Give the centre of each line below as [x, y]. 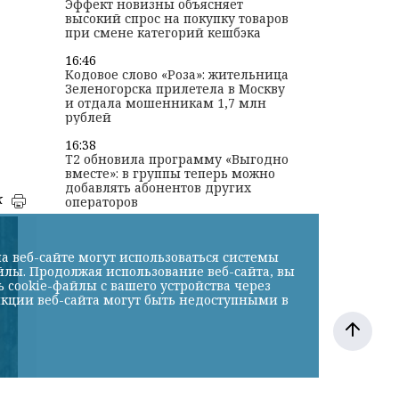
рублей [88, 118]
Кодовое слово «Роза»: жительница [176, 75]
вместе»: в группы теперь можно [170, 174]
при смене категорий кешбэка [163, 33]
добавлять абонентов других [158, 188]
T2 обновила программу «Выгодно [176, 159]
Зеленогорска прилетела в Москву [175, 89]
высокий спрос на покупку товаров [176, 19]
